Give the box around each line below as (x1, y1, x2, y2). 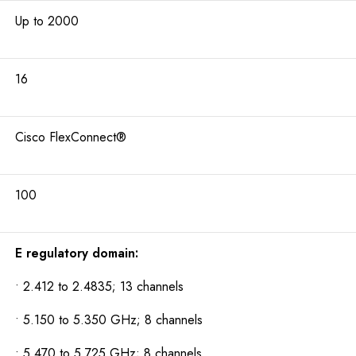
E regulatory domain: (14, 244, 138, 263)
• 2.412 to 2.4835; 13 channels (14, 277, 184, 296)
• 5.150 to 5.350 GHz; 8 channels (14, 311, 203, 330)
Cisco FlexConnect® (14, 128, 126, 147)
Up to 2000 (14, 12, 79, 31)
